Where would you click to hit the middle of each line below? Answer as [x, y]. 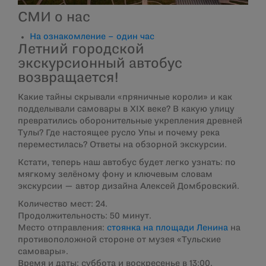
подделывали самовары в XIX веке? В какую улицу [126, 109]
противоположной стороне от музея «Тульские [119, 240]
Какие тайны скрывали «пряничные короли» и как [125, 97]
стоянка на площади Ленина [169, 228]
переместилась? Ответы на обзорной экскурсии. [122, 145]
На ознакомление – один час [92, 37]
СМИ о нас [54, 18]
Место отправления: [62, 228]
